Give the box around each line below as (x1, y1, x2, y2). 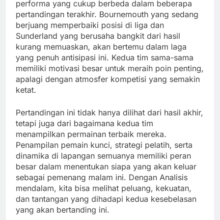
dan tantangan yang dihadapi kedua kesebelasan (16, 194, 196, 204)
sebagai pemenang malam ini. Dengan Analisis (16, 172, 188, 183)
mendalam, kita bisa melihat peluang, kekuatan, (16, 183, 192, 193)
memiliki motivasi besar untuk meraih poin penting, (16, 63, 204, 74)
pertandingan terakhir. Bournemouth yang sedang (16, 9, 198, 20)
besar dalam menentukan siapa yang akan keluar (16, 162, 196, 172)
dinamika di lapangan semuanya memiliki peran (16, 151, 191, 161)
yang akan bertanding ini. (16, 205, 110, 215)
